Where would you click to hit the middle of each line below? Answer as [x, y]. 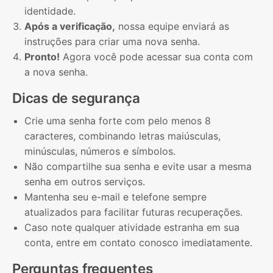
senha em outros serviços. [85, 182]
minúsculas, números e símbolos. [100, 151]
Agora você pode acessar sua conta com [156, 56]
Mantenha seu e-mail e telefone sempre [115, 197]
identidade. [50, 11]
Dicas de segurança [76, 97]
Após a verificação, [70, 26]
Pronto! [42, 56]
